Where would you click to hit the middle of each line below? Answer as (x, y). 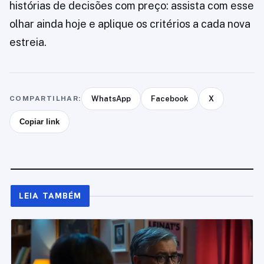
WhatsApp (111, 99)
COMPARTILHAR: (45, 99)
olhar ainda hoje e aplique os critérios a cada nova (130, 24)
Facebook (169, 99)
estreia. (28, 42)
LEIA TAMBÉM (50, 196)
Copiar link (39, 122)
